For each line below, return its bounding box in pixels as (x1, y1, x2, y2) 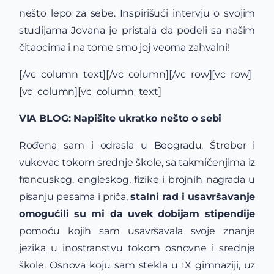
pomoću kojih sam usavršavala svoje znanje (18, 225, 256, 237)
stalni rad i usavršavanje (130, 191, 256, 202)
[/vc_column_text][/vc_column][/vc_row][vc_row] (18, 68, 252, 80)
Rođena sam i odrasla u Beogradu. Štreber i (18, 139, 256, 151)
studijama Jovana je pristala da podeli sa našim (18, 24, 256, 36)
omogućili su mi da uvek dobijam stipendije (18, 208, 256, 220)
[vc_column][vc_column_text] (18, 86, 161, 97)
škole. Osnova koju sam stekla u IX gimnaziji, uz (18, 259, 256, 271)
